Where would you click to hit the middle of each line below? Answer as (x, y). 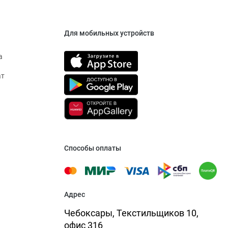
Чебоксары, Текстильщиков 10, (131, 213)
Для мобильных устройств (109, 33)
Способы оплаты (93, 148)
